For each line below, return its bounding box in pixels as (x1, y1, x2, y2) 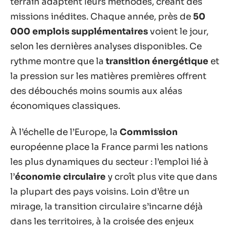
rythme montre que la (10, 55, 106, 67)
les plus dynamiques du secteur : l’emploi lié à (10, 157, 208, 167)
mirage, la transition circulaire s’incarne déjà (10, 201, 203, 212)
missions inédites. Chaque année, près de (10, 11, 193, 22)
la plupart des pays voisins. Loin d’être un (10, 186, 189, 197)
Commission (120, 127, 178, 138)
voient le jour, (148, 26, 208, 37)
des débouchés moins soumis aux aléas (10, 85, 182, 97)
